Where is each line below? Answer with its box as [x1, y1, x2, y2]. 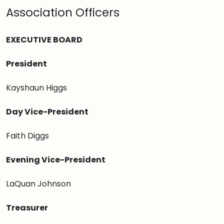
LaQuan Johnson [6, 178, 71, 189]
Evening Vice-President [6, 154, 105, 165]
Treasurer [6, 202, 49, 213]
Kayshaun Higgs [6, 82, 67, 93]
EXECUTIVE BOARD [6, 34, 82, 45]
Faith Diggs [6, 130, 49, 141]
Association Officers [6, 4, 119, 20]
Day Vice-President [6, 106, 88, 117]
